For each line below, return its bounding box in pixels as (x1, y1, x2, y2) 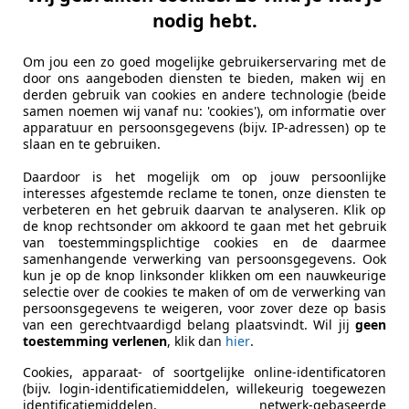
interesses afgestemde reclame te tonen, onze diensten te (23, 184, 386, 203)
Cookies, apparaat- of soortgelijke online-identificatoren (23, 363, 386, 382)
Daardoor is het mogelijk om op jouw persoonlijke (23, 168, 386, 186)
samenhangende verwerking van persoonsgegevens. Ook (23, 250, 386, 268)
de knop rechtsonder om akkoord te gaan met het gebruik (23, 217, 386, 236)
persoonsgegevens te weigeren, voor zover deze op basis (23, 299, 386, 318)
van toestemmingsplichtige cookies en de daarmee (23, 234, 386, 252)
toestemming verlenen (23, 332, 167, 351)
